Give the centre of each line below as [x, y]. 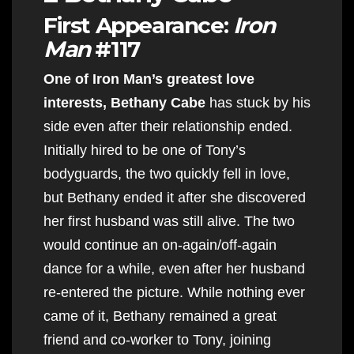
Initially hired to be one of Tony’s [145, 150]
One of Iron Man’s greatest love [149, 79]
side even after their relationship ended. [168, 126]
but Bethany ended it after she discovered [175, 197]
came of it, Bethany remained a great [160, 316]
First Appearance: [138, 25]
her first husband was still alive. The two [169, 221]
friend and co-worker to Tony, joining [157, 339]
